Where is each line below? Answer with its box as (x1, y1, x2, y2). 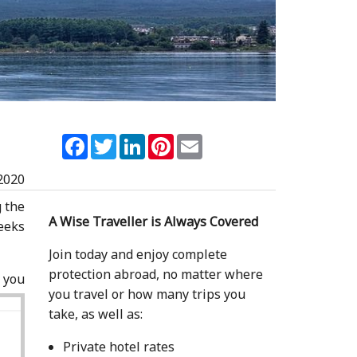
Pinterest (174, 131, 230, 149)
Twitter (116, 131, 163, 149)
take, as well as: (48, 304, 143, 323)
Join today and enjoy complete (48, 245, 227, 263)
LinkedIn (145, 131, 199, 149)
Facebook (88, 131, 144, 149)
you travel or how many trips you (48, 284, 245, 303)
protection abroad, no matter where (48, 265, 263, 283)
